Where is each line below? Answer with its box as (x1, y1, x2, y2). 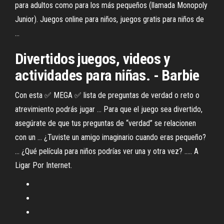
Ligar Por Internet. (15, 160, 72, 170)
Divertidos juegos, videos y (15, 50, 170, 67)
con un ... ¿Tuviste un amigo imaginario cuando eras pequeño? (15, 132, 206, 142)
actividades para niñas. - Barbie (15, 66, 199, 84)
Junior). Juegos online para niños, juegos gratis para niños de (15, 14, 204, 24)
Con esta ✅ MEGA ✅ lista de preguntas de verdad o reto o (15, 90, 199, 100)
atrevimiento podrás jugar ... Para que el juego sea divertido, (15, 104, 202, 114)
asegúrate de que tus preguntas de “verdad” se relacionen (15, 118, 196, 128)
